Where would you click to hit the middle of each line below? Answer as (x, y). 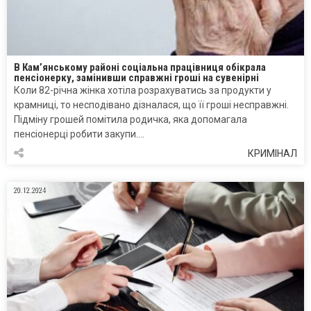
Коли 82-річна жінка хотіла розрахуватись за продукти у (143, 91)
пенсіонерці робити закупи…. (79, 134)
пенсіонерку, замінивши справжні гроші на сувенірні (136, 78)
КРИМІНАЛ (272, 154)
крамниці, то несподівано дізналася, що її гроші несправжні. (151, 105)
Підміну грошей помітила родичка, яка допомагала (131, 120)
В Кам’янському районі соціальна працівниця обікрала (140, 68)
